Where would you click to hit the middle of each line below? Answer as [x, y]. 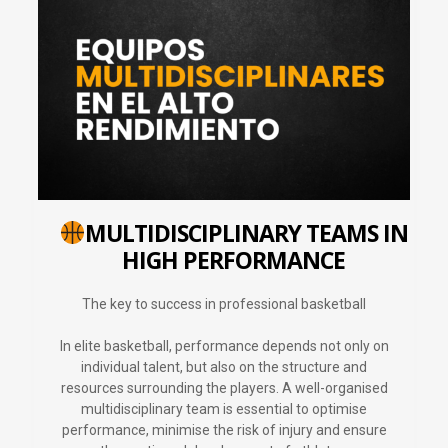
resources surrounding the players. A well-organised [224, 388]
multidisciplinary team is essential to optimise [224, 409]
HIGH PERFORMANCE [233, 260]
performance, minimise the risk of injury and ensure [224, 430]
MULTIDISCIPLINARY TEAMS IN [247, 233]
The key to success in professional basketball [224, 304]
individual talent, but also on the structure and [224, 367]
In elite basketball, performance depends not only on [224, 346]
